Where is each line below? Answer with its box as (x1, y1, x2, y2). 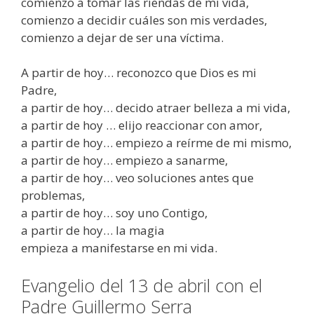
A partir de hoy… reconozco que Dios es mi (21, 64, 257, 81)
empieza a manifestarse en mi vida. (21, 240, 217, 257)
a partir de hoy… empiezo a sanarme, (21, 152, 228, 169)
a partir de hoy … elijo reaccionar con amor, (21, 117, 262, 134)
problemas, (21, 187, 85, 204)
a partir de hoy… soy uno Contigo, (21, 205, 207, 221)
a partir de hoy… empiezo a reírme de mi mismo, (21, 135, 292, 151)
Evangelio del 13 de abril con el (21, 273, 262, 297)
